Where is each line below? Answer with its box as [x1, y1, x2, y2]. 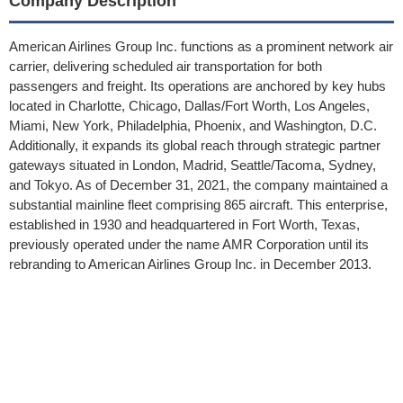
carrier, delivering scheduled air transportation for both [9, 58, 322, 74]
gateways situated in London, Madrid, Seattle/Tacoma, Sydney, [9, 157, 376, 173]
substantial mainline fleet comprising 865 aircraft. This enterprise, [9, 197, 388, 212]
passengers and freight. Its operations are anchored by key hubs [9, 78, 386, 94]
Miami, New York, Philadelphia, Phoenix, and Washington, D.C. [9, 118, 377, 133]
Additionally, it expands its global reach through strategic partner [9, 138, 381, 153]
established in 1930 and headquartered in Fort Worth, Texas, [9, 217, 360, 232]
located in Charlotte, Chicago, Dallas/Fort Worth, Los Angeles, [9, 98, 370, 113]
